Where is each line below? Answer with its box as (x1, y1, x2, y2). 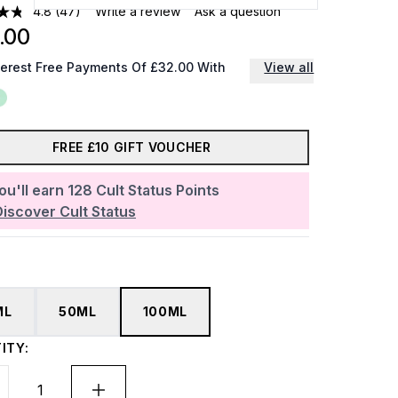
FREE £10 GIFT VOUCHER (52, 139, 211, 155)
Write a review (95, 4, 181, 19)
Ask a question (195, 4, 282, 19)
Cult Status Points (96, 181, 219, 199)
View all (264, 60, 314, 75)
